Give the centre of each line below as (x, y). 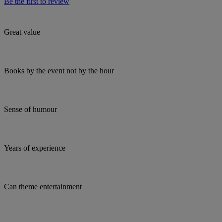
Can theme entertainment (43, 186)
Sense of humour (30, 109)
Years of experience (35, 148)
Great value (22, 32)
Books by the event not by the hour (59, 70)
